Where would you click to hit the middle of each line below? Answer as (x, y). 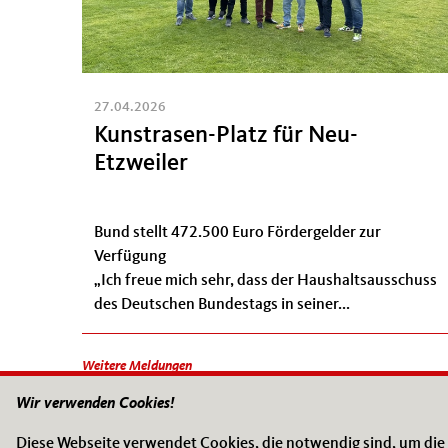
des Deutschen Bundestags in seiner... (222, 304)
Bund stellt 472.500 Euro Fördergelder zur (237, 232)
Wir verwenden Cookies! (95, 404)
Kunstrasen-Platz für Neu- (226, 136)
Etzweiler (141, 164)
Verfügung (130, 256)
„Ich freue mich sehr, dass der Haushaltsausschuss (265, 280)
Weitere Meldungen (137, 366)
